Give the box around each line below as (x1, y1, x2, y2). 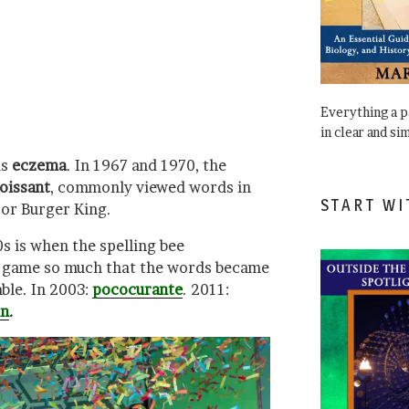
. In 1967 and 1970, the (67, 155, 226, 174)
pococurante (92, 279, 183, 299)
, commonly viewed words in (50, 177, 251, 196)
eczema (12, 155, 67, 174)
